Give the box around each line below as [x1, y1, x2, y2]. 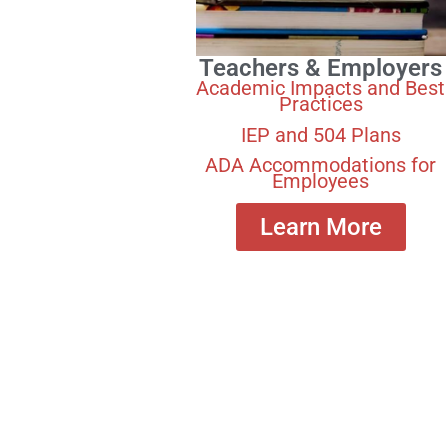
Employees [272, 168, 370, 193]
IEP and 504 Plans [240, 122, 401, 147]
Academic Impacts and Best [196, 76, 446, 101]
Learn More [259, 213, 382, 242]
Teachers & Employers [199, 54, 443, 83]
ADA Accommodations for [205, 152, 437, 177]
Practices [278, 92, 363, 117]
